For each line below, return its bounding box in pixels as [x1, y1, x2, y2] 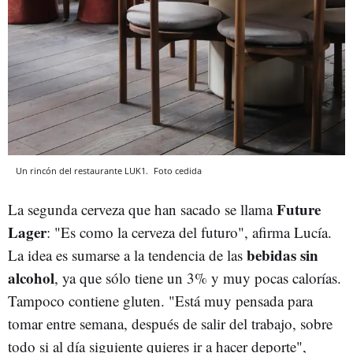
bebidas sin [243, 244, 318, 266]
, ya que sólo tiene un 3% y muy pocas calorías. [54, 268, 341, 288]
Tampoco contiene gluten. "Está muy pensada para [8, 291, 313, 311]
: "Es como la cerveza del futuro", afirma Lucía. [46, 222, 332, 243]
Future [277, 199, 321, 221]
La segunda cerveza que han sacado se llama [8, 199, 277, 220]
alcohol [8, 267, 54, 289]
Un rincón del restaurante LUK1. [16, 165, 150, 177]
